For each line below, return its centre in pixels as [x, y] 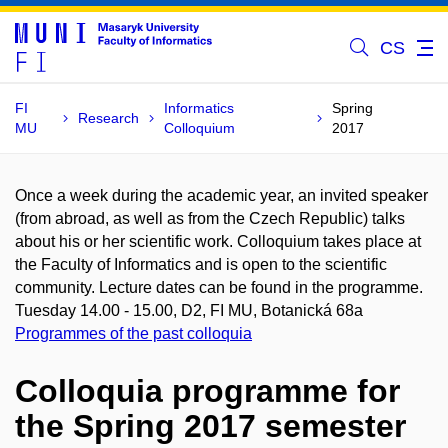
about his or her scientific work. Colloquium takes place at [218, 241]
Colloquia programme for [207, 390]
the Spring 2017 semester [210, 425]
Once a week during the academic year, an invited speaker [221, 195]
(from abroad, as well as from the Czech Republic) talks [210, 218]
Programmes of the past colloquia [133, 333]
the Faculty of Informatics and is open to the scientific [201, 264]
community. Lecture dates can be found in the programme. [219, 287]
